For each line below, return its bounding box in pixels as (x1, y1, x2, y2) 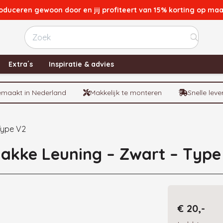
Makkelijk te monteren (90, 88, 162, 97)
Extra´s (8, 60, 33, 69)
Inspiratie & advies (49, 60, 114, 69)
